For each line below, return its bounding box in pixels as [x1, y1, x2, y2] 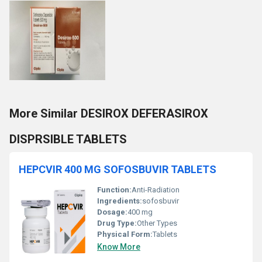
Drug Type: [97, 219, 137, 227]
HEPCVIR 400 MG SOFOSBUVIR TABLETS [19, 163, 216, 175]
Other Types [137, 219, 177, 227]
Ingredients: [97, 196, 142, 205]
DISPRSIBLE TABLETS [9, 132, 127, 146]
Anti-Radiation [132, 185, 180, 194]
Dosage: [97, 208, 127, 216]
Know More [97, 242, 140, 251]
